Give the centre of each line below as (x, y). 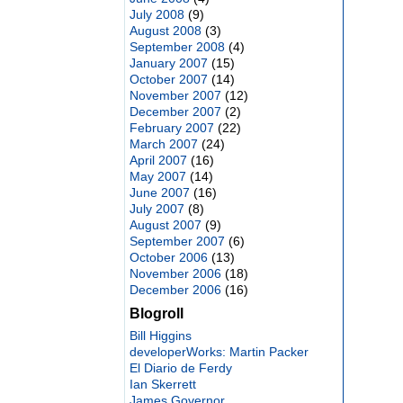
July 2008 (157, 14)
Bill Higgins (160, 336)
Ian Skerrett (162, 384)
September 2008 (177, 47)
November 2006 (175, 273)
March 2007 (163, 144)
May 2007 (157, 176)
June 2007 (159, 193)
